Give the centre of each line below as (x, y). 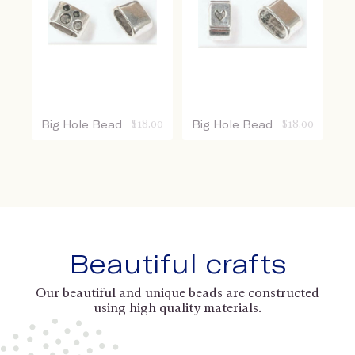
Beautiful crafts (177, 263)
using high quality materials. (177, 308)
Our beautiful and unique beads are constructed (177, 293)
